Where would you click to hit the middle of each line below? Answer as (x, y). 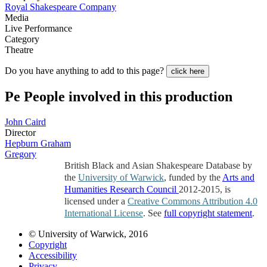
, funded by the (193, 178)
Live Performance (38, 28)
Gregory (21, 154)
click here (188, 71)
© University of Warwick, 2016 (88, 234)
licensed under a (96, 201)
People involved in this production (128, 97)
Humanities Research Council (122, 190)
